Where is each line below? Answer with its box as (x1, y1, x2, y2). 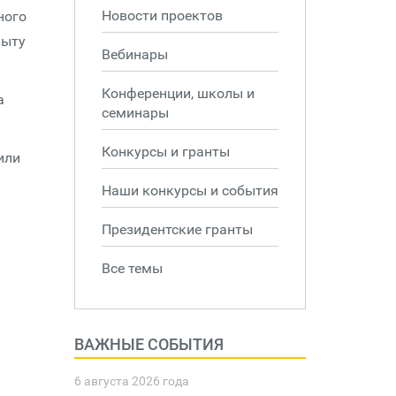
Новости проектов (101, 7, 223, 24)
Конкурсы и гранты (101, 143, 230, 160)
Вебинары (101, 46, 168, 63)
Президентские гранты (101, 221, 253, 238)
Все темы (101, 260, 163, 277)
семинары (101, 104, 169, 121)
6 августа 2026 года (73, 374, 189, 388)
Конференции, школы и (101, 85, 255, 102)
